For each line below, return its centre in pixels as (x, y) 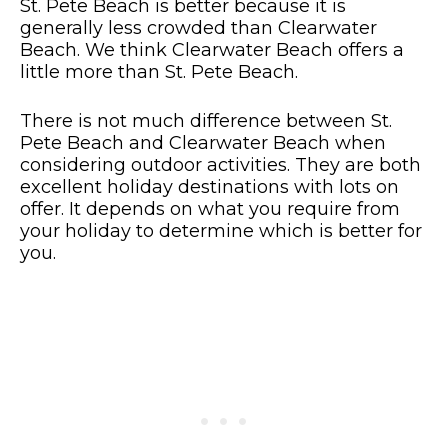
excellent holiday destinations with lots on (209, 187)
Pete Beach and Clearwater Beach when (203, 143)
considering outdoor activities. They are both (220, 165)
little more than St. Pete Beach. (159, 72)
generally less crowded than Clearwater (198, 28)
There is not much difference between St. (206, 121)
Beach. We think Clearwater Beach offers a (212, 50)
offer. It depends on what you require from (210, 209)
